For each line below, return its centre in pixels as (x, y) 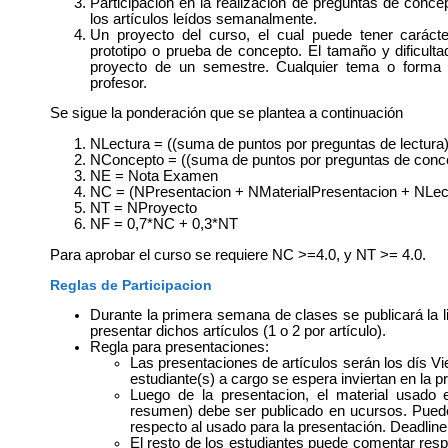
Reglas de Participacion (131, 284)
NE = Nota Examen (154, 176)
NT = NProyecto (143, 208)
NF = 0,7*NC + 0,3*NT (164, 224)
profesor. (118, 82)
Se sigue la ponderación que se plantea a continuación (226, 113)
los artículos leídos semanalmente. (203, 18)
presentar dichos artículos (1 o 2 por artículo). (238, 331)
